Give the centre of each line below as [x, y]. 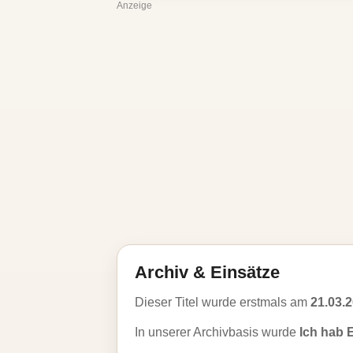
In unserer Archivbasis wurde [217, 332]
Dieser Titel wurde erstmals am [223, 302]
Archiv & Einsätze [207, 272]
